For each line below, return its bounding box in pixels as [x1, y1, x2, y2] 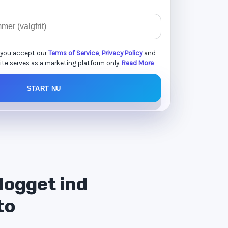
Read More [122, 59, 154, 67]
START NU [26, 84, 61, 92]
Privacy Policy [102, 49, 142, 57]
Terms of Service [48, 49, 99, 57]
